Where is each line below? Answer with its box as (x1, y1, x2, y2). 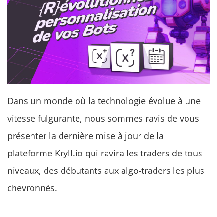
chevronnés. (7, 182, 57, 194)
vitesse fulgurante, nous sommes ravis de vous (7, 112, 199, 124)
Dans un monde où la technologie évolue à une (7, 95, 201, 107)
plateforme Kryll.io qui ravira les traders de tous (7, 147, 202, 159)
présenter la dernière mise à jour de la (7, 130, 164, 142)
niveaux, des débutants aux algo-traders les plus (7, 165, 204, 177)
